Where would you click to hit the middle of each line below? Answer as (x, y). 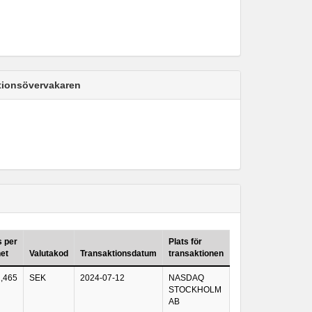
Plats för (185, 242)
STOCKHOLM (195, 290)
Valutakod (49, 253)
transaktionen (196, 253)
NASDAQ (186, 278)
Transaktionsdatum (118, 253)
